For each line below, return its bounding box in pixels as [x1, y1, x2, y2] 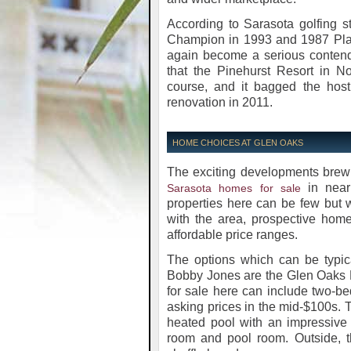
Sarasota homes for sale [167, 182, 301, 194]
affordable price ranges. [167, 228, 298, 241]
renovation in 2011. [167, 96, 273, 109]
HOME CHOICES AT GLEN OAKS [172, 138, 303, 147]
